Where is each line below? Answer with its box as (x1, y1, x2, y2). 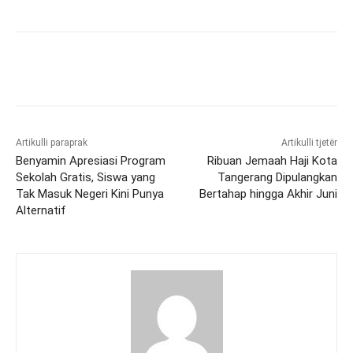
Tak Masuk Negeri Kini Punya (16, 187, 164, 202)
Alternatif (16, 203, 66, 218)
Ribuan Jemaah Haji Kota (206, 154, 337, 169)
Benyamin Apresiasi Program (16, 154, 165, 169)
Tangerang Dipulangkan (217, 170, 337, 185)
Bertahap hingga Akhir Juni (199, 187, 337, 202)
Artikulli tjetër (281, 137, 337, 149)
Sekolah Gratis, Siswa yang (16, 170, 155, 185)
